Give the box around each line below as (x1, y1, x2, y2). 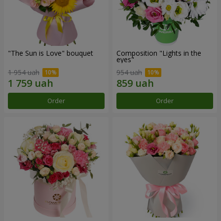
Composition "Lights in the (116, 48, 201, 58)
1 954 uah (8, 68, 39, 77)
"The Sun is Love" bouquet (8, 48, 93, 58)
